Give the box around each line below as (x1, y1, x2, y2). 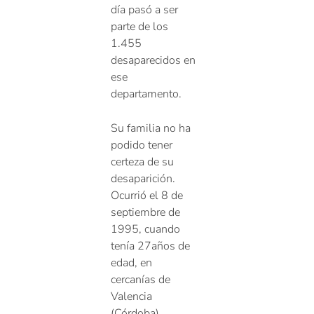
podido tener (111, 137, 173, 153)
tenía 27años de (111, 238, 191, 254)
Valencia (111, 289, 153, 305)
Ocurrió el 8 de (111, 188, 184, 204)
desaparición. (111, 171, 176, 187)
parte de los (111, 18, 169, 34)
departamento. (111, 86, 182, 102)
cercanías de (111, 272, 171, 288)
